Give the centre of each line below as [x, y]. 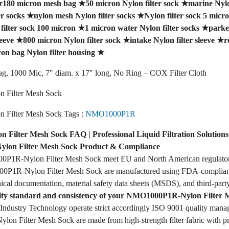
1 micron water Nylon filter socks [142, 28]
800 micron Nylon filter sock [72, 40]
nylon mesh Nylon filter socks [84, 15]
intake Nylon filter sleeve [172, 40]
